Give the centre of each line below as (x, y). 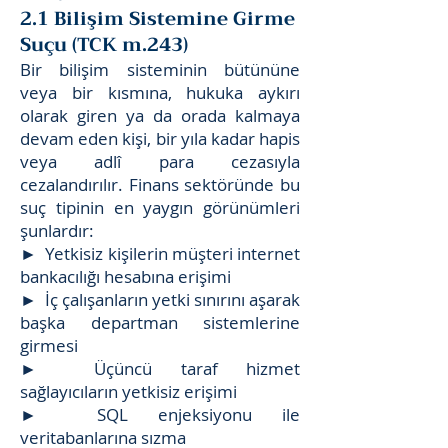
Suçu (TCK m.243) (104, 44)
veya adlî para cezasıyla (160, 161)
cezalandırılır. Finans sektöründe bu (160, 184)
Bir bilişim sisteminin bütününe (160, 69)
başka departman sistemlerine (160, 322)
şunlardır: (57, 230)
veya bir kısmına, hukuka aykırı (160, 92)
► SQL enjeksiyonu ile (160, 414)
